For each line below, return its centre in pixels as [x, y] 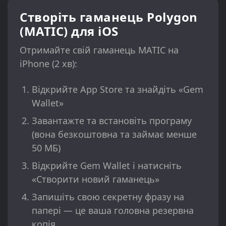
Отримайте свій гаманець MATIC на [99, 50]
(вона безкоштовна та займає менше [114, 134]
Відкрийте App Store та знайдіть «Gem [118, 90]
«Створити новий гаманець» [96, 179]
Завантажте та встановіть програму [112, 121]
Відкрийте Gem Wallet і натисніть [107, 166]
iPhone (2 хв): [48, 64]
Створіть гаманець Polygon [109, 17]
